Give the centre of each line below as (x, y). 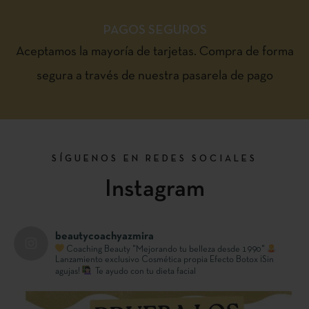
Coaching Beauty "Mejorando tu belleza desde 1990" (166, 249)
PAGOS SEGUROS (154, 30)
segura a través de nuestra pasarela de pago (154, 76)
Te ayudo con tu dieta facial (144, 272)
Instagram (154, 189)
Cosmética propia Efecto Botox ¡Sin (207, 260)
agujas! (68, 272)
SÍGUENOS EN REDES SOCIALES (154, 159)
